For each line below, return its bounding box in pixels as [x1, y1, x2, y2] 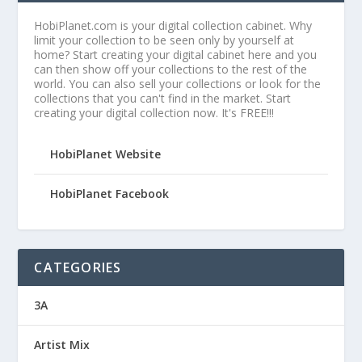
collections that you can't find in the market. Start [34, 90, 292, 107]
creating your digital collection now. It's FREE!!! [34, 105, 275, 121]
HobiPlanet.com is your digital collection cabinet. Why [34, 18, 313, 34]
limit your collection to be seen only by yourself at [34, 32, 295, 48]
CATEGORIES [34, 259, 122, 277]
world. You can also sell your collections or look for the [34, 76, 322, 92]
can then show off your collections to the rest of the [34, 61, 308, 78]
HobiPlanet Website [50, 146, 162, 162]
